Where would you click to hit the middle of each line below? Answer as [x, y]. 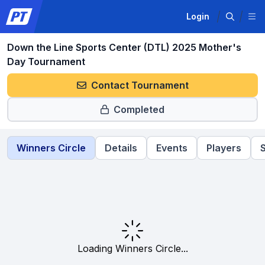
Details [121, 148]
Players [224, 148]
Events [172, 148]
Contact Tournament [140, 85]
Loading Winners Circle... [132, 248]
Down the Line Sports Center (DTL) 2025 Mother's [124, 47]
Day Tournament [46, 62]
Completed [139, 109]
